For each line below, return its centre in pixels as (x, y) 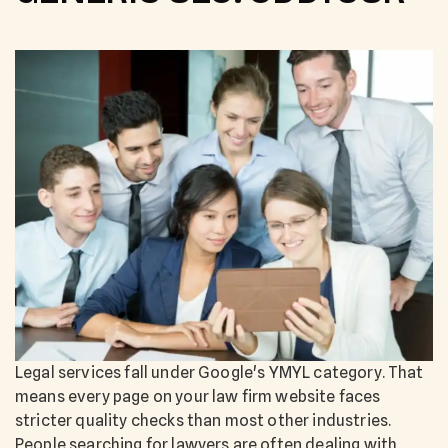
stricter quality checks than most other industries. (203, 421)
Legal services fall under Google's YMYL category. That (219, 373)
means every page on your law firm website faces (198, 397)
